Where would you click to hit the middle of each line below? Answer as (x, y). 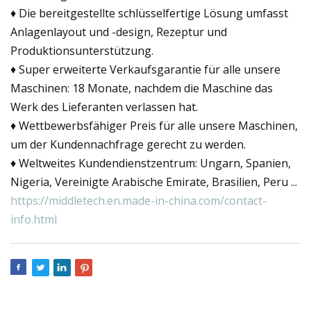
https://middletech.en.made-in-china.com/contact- (138, 200)
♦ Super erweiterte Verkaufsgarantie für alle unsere (145, 69)
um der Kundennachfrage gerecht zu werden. (128, 144)
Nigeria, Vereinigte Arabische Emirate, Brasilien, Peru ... (154, 182)
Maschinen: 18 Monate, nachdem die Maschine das (142, 88)
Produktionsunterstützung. (82, 50)
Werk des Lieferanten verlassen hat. (104, 107)
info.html (34, 219)
